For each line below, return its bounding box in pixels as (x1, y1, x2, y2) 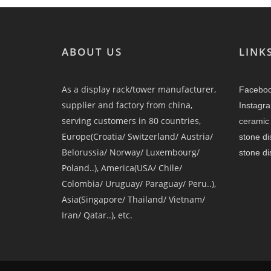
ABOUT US (62, 45, 122, 59)
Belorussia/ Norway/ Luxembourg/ (62, 146, 200, 158)
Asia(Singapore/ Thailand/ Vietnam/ (62, 194, 205, 206)
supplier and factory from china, (62, 99, 192, 111)
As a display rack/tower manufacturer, (62, 83, 216, 96)
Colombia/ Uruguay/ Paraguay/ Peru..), (62, 178, 216, 190)
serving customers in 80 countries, (62, 115, 201, 127)
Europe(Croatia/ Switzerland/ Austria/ (62, 131, 213, 143)
